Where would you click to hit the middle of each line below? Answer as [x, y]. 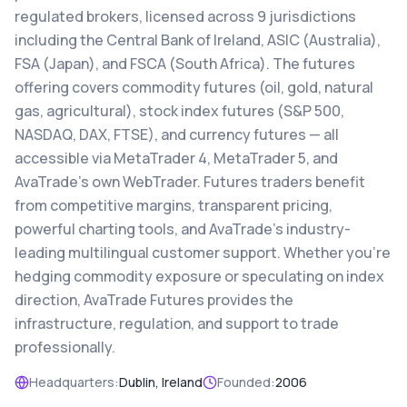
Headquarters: [74, 382]
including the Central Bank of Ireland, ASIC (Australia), [198, 40]
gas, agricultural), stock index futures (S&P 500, [179, 111]
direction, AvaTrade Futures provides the [154, 300]
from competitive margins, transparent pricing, [174, 205]
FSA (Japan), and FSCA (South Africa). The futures [185, 64]
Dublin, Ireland [161, 382]
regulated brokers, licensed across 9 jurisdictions [185, 16]
